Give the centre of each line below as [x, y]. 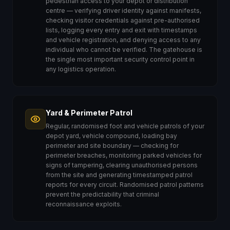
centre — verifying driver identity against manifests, [123, 11]
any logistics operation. [81, 69]
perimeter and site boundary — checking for [112, 146]
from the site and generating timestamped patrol [119, 175]
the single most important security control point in [120, 59]
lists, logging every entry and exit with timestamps [121, 30]
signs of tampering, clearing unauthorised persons [122, 165]
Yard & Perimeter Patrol [89, 113]
